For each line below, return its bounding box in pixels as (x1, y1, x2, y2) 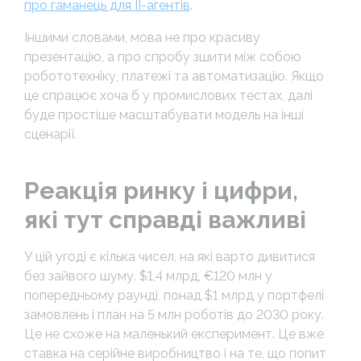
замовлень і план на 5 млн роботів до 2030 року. (24, 306, 324, 322)
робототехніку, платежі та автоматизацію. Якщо (24, 68, 324, 84)
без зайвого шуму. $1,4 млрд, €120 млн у (24, 268, 272, 284)
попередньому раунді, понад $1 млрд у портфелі (24, 287, 324, 303)
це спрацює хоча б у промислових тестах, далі (24, 87, 313, 103)
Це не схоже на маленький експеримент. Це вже (24, 326, 324, 342)
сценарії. (24, 126, 77, 142)
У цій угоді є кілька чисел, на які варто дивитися (24, 248, 315, 264)
